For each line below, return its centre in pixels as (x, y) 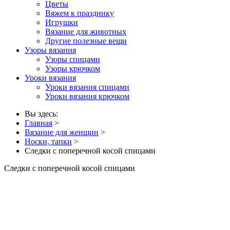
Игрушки (62, 23)
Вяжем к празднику (80, 13)
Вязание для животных (86, 32)
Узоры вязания (50, 50)
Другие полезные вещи (86, 41)
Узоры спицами (73, 60)
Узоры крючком (73, 69)
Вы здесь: (43, 114)
